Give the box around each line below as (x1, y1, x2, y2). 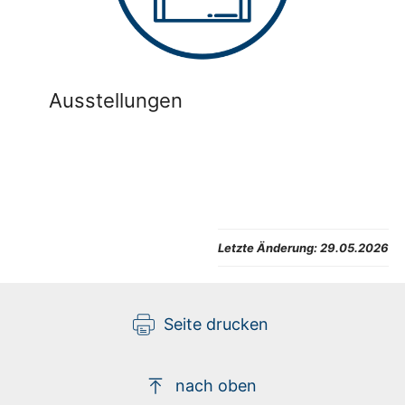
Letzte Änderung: (218, 240, 317, 255)
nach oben (174, 375, 257, 395)
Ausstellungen (49, 88, 183, 112)
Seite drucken (163, 314, 268, 334)
